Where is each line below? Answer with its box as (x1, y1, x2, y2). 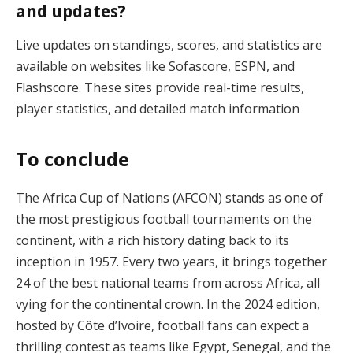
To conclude (16, 146, 129, 173)
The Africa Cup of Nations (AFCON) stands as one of (16, 189, 323, 207)
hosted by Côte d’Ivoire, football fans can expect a (16, 317, 309, 335)
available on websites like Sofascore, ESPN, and (16, 57, 295, 75)
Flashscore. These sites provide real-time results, (16, 78, 304, 96)
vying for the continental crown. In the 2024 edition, (16, 295, 320, 314)
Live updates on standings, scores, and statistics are (16, 35, 322, 54)
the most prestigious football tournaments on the (16, 210, 312, 229)
